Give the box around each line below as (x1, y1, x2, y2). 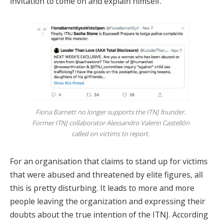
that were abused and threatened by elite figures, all (10, 169, 203, 180)
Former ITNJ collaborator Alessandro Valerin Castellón (32, 118, 189, 127)
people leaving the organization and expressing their (10, 195, 205, 207)
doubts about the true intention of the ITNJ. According (10, 209, 208, 220)
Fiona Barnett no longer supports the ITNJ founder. (36, 107, 185, 116)
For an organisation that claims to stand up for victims (10, 155, 208, 167)
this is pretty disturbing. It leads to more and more (10, 182, 194, 193)
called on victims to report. (72, 129, 149, 138)
